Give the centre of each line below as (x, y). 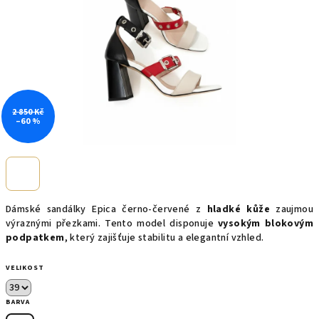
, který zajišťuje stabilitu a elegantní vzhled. (164, 238)
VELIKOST (25, 268)
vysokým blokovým (265, 224)
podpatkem (35, 238)
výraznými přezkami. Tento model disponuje (112, 224)
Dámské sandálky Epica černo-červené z (106, 209)
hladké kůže (238, 209)
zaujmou (292, 209)
